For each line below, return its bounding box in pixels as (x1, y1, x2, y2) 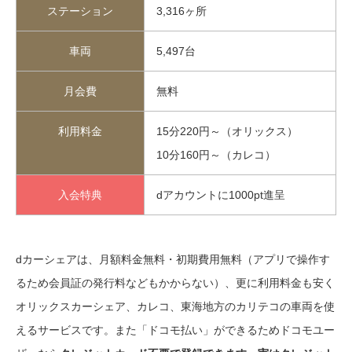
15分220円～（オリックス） (156, 125, 298, 138)
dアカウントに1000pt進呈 (156, 189, 285, 202)
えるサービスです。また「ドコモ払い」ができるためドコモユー (16, 324, 335, 337)
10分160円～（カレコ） (156, 148, 276, 162)
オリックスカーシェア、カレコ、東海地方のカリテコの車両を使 (16, 300, 335, 313)
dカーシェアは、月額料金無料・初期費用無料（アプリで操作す (16, 253, 330, 266)
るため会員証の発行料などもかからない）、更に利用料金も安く (16, 277, 335, 290)
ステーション (47, 5, 113, 18)
